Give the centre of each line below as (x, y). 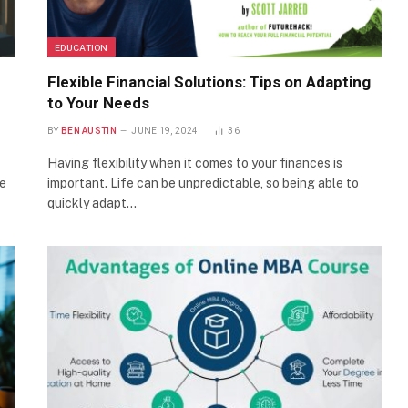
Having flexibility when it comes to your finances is (195, 163)
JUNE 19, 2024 (165, 130)
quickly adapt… (92, 203)
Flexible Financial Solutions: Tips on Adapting (209, 82)
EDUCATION (82, 47)
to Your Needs (98, 102)
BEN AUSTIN (88, 130)
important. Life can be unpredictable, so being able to (203, 183)
